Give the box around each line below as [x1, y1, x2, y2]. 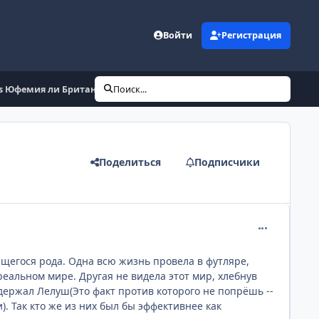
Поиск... [113, 83, 147, 95]
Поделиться [98, 155, 161, 169]
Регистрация [221, 29, 282, 42]
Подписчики [194, 155, 261, 169]
